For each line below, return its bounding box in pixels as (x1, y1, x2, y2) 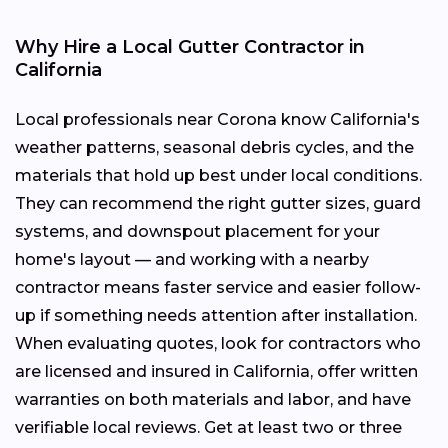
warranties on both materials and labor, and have (15, 390, 411, 410)
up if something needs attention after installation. (15, 306, 417, 326)
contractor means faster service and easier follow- (15, 278, 421, 298)
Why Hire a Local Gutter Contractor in (15, 36, 365, 59)
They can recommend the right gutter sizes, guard (15, 194, 421, 214)
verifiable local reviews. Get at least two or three (15, 418, 402, 438)
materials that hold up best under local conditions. (15, 166, 422, 186)
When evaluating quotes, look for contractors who (15, 334, 421, 354)
